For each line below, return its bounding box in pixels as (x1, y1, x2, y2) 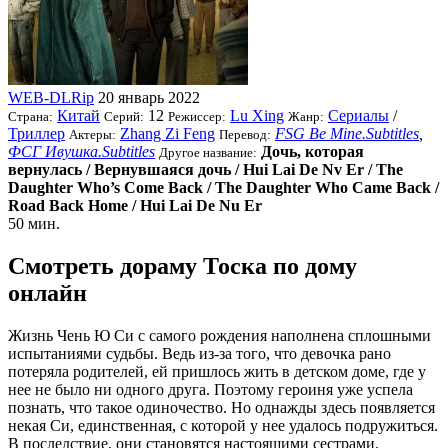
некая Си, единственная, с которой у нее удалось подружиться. (8, 416, 438, 434)
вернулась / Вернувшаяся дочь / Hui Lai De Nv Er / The (8, 160, 403, 178)
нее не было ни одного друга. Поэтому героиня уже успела (8, 380, 413, 398)
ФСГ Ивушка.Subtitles (8, 142, 155, 160)
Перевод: (219, 126, 271, 142)
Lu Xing (230, 106, 284, 124)
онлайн (8, 279, 87, 306)
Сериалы (328, 106, 389, 124)
